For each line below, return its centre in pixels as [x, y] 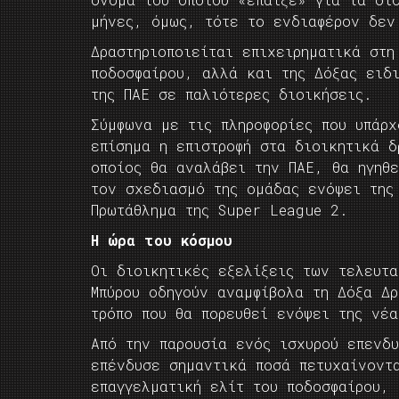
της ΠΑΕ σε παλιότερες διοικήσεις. [232, 94]
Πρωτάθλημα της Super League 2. [220, 210]
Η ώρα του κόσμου [162, 240]
